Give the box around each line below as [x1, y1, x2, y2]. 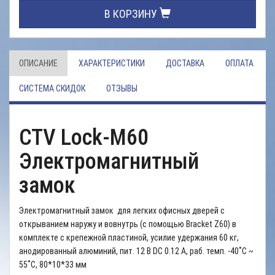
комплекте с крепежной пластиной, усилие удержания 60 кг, [19, 233, 239, 242]
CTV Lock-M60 [19, 125, 149, 150]
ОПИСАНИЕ [19, 58, 58, 68]
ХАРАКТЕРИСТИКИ [79, 58, 145, 68]
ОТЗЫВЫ [106, 83, 137, 93]
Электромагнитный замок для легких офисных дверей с [19, 206, 225, 215]
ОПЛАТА [225, 58, 254, 68]
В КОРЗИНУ [104, 7, 160, 20]
